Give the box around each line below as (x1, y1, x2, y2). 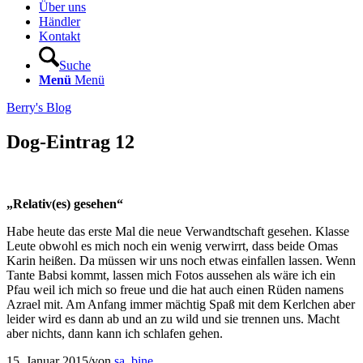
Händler (39, 15, 80, 29)
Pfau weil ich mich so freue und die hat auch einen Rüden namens (6, 283, 344, 297)
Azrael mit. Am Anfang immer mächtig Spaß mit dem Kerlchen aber (6, 297, 355, 312)
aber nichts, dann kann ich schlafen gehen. (6, 327, 223, 341)
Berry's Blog (6, 100, 71, 115)
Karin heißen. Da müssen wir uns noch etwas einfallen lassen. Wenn (6, 254, 356, 268)
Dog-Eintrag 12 (6, 131, 135, 153)
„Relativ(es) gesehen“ (6, 197, 123, 211)
